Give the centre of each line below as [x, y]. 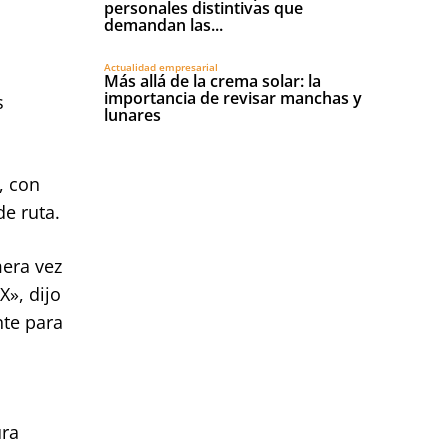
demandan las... [163, 25]
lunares [132, 115]
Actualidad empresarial [161, 67]
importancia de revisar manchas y [233, 98]
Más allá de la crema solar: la [212, 81]
